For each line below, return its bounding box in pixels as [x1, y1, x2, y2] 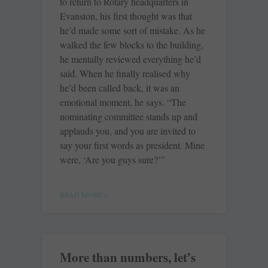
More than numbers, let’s [60, 248, 196, 267]
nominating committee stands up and [60, 110, 197, 123]
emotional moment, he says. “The [60, 96, 186, 109]
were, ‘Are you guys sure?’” [60, 153, 165, 166]
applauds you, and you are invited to [60, 124, 196, 138]
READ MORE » [60, 190, 108, 200]
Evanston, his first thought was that [60, 10, 192, 23]
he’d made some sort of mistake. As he [60, 24, 205, 37]
